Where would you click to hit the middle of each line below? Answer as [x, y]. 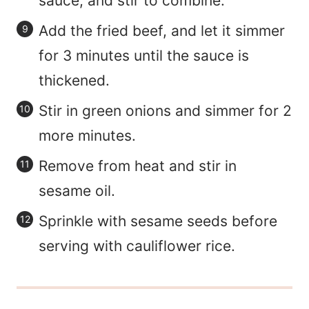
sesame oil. [79, 191]
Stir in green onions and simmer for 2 [165, 111]
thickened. [74, 81]
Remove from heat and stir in [138, 166]
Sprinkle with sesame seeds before [158, 221]
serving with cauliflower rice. [137, 246]
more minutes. [87, 136]
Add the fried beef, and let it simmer [162, 31]
